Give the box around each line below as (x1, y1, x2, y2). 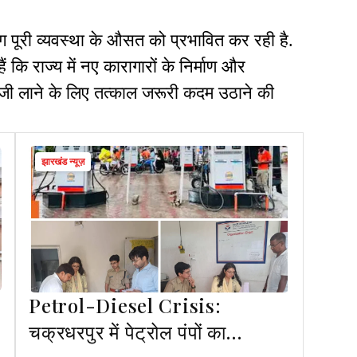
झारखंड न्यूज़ (41, 156, 85, 168)
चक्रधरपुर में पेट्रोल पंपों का (29, 319, 226, 345)
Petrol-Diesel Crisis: (29, 292, 222, 319)
